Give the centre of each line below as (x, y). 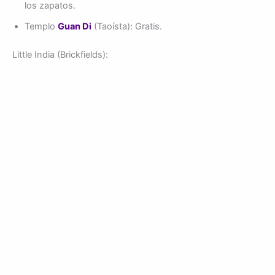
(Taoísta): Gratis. (127, 27)
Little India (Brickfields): (60, 54)
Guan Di (75, 27)
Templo (41, 27)
